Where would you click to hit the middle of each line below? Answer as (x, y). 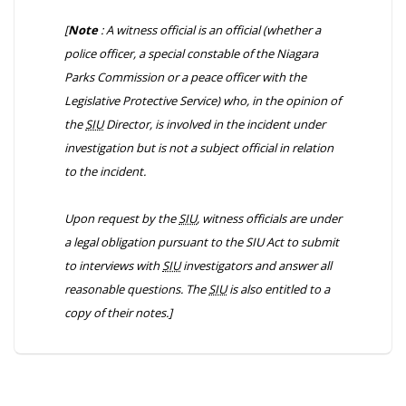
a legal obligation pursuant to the (155, 242)
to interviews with (113, 266)
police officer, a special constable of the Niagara (191, 53)
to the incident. (105, 171)
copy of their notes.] (118, 313)
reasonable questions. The (136, 289)
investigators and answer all (256, 266)
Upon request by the (121, 218)
